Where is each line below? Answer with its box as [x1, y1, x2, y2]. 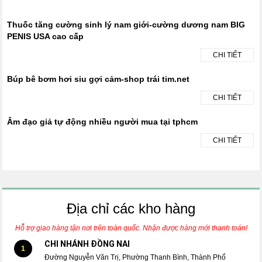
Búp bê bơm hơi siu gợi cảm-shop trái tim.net [7, 74, 190, 84]
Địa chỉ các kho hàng [67, 201, 195, 217]
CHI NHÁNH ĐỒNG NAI [44, 239, 130, 249]
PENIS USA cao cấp [7, 32, 84, 42]
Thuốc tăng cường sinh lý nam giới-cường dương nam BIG [7, 20, 246, 30]
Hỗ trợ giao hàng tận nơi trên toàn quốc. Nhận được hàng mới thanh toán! [15, 224, 247, 233]
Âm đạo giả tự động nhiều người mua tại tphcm [7, 117, 198, 127]
